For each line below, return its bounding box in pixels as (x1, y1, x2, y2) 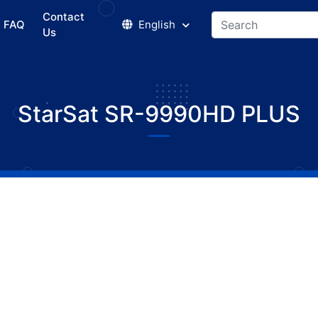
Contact (43, 10, 85, 23)
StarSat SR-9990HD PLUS (18, 99, 300, 128)
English (138, 18, 175, 31)
